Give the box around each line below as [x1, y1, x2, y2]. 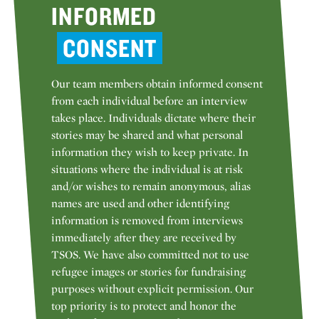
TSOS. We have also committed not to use [51, 248, 249, 262]
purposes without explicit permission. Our [51, 282, 253, 296]
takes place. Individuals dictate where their [51, 111, 256, 125]
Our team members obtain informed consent [51, 77, 263, 91]
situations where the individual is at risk [51, 162, 243, 177]
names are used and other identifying [51, 197, 229, 211]
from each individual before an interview [51, 94, 247, 108]
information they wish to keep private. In [51, 145, 249, 159]
